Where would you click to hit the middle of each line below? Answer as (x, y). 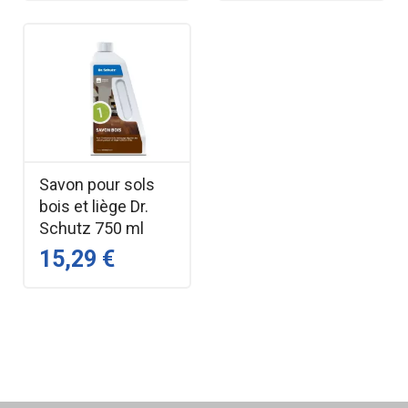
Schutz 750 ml (91, 229)
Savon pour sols (97, 185)
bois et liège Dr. (93, 207)
